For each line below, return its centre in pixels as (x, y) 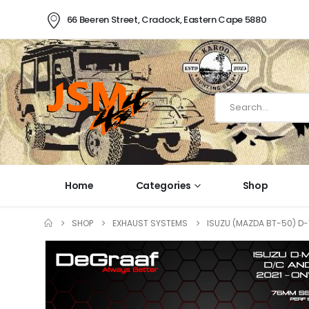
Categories (163, 186)
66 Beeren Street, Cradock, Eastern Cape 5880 (167, 19)
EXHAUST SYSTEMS (150, 223)
